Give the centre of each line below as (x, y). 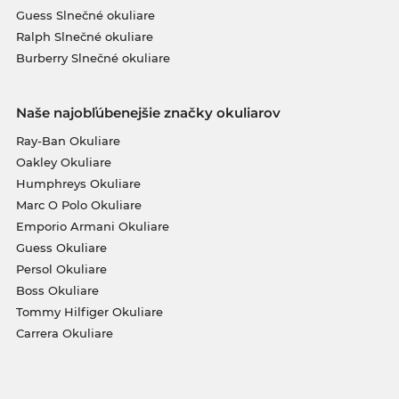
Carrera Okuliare (64, 333)
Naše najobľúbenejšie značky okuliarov (148, 112)
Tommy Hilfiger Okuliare (89, 311)
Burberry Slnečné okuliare (93, 57)
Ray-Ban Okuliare (68, 140)
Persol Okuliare (61, 269)
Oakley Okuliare (63, 162)
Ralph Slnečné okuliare (84, 36)
